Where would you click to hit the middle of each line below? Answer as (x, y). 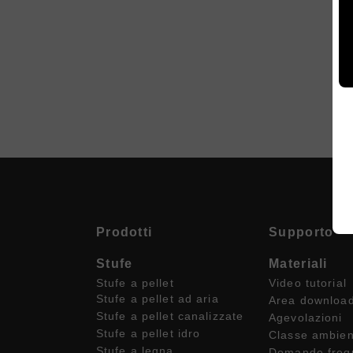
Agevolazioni (306, 318)
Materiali (298, 264)
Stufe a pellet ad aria (158, 299)
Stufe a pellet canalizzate (170, 316)
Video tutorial (308, 283)
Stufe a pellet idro (149, 333)
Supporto (301, 232)
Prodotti (124, 232)
